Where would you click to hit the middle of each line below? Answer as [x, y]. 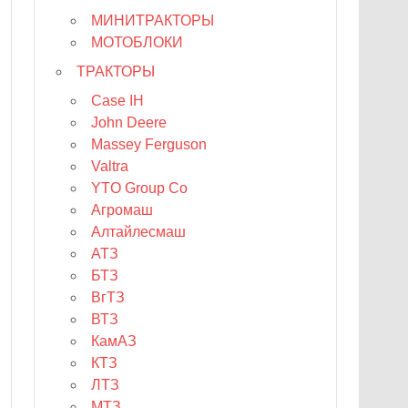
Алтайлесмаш [139, 231]
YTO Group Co [140, 188]
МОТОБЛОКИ [138, 42]
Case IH [118, 100]
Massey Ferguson [149, 144]
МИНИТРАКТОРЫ [153, 20]
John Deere [129, 122]
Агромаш [122, 209]
